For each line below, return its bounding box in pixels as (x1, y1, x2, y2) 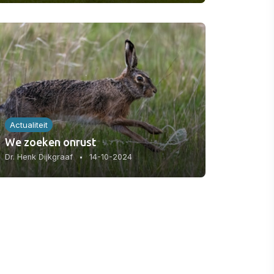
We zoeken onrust (5, 136, 96, 149)
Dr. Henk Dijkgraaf (5, 152, 73, 162)
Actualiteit (10, 120, 48, 130)
